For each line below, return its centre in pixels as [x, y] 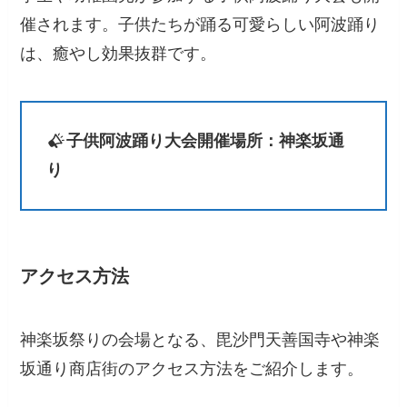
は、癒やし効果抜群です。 [119, 53]
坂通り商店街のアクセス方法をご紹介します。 [192, 368]
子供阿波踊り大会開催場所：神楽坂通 [205, 141]
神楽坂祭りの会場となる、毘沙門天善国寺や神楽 [200, 339]
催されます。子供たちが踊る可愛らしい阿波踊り [200, 24]
